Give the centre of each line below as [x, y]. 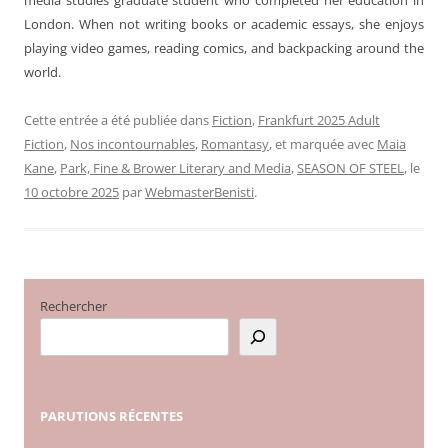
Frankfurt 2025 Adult [319, 119]
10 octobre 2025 [71, 191]
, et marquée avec [323, 143]
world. [42, 71]
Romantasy [235, 143]
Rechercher [73, 306]
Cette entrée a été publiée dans [118, 119]
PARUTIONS [79, 416]
